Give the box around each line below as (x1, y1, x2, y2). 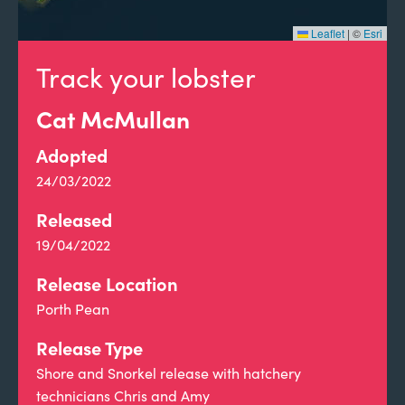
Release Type (36, 335, 143, 360)
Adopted (36, 143, 108, 167)
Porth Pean (36, 299, 109, 318)
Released (36, 207, 112, 231)
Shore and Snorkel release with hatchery (36, 363, 301, 382)
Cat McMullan (36, 102, 190, 135)
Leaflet (308, 25, 344, 41)
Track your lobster (36, 59, 256, 95)
